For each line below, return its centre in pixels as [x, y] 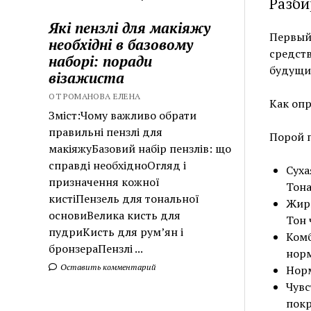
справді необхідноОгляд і [118, 165]
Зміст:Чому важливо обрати [123, 115]
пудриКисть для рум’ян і [116, 232]
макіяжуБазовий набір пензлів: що [140, 148]
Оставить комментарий [108, 267]
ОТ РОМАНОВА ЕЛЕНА [95, 96]
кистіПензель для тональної [124, 198]
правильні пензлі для [106, 132]
